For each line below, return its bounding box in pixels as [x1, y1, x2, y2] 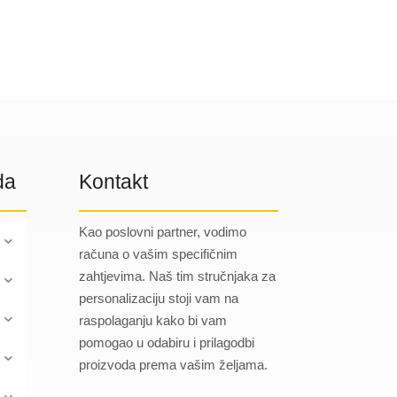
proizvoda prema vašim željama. [79, 356, 269, 372]
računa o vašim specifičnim [79, 245, 238, 261]
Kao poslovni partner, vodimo [79, 223, 247, 239]
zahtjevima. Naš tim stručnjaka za [79, 268, 276, 284]
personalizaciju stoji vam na [79, 290, 239, 306]
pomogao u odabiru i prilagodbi [79, 334, 255, 350]
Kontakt [79, 169, 149, 193]
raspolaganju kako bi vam [79, 312, 228, 328]
